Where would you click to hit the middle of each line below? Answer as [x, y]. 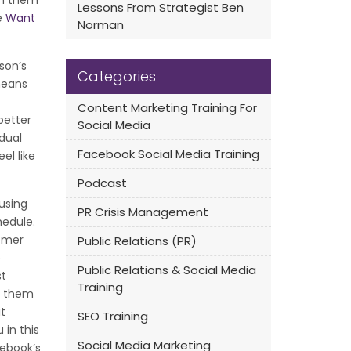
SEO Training [112, 316]
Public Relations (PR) [137, 241]
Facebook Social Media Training [168, 154]
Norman [100, 25]
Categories [116, 76]
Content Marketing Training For [167, 108]
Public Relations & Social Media [166, 270]
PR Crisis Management [143, 212]
